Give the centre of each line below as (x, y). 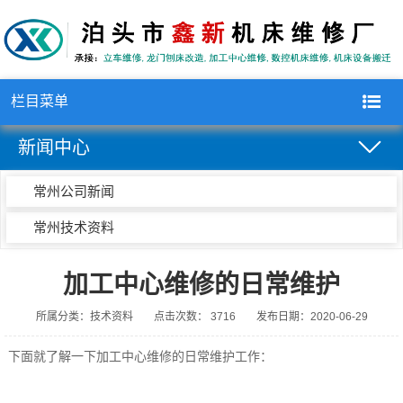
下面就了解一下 (53, 356)
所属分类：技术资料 (84, 316)
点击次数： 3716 (194, 316)
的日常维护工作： (223, 356)
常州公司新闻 (74, 191)
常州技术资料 (74, 227)
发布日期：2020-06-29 (312, 316)
